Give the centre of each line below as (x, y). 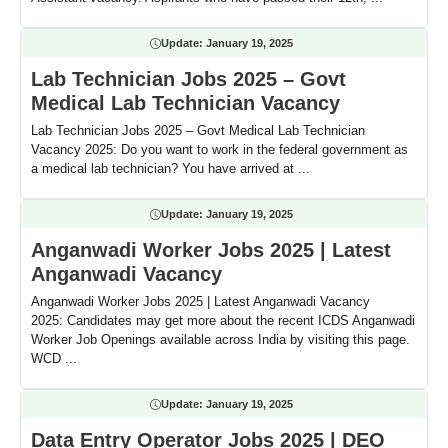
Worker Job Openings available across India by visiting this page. (220, 339)
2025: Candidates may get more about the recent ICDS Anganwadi (223, 320)
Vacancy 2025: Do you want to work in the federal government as (219, 149)
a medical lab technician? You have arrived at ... (170, 168)
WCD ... (54, 358)
